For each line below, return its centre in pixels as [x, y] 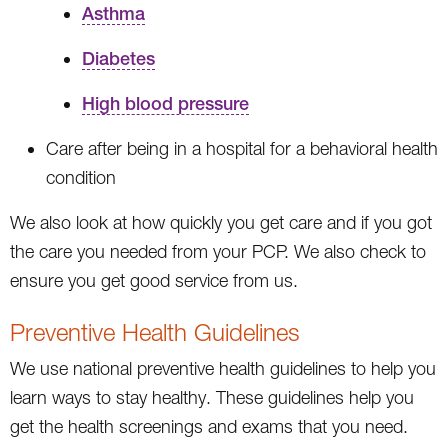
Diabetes [118, 58]
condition [81, 177]
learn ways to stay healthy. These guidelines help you [212, 397]
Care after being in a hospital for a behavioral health [242, 148]
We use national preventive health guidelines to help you [223, 368]
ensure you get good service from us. [154, 280]
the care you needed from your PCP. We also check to [218, 251]
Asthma [113, 13]
